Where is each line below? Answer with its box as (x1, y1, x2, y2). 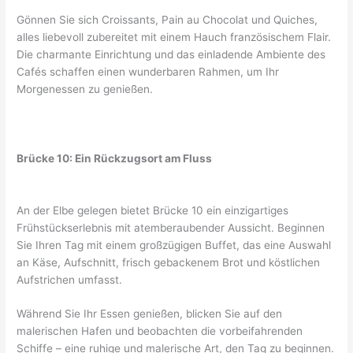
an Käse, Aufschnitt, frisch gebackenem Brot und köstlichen (17, 255, 321, 269)
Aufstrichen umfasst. (17, 273, 123, 286)
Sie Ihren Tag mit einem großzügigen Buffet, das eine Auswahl (17, 238, 332, 251)
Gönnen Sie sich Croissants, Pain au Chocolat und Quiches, (17, 13, 318, 26)
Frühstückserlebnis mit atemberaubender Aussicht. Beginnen (17, 221, 325, 234)
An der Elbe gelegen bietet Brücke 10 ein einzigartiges (17, 203, 289, 217)
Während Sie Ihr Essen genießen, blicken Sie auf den (17, 307, 283, 321)
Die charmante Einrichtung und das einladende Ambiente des (17, 47, 326, 61)
